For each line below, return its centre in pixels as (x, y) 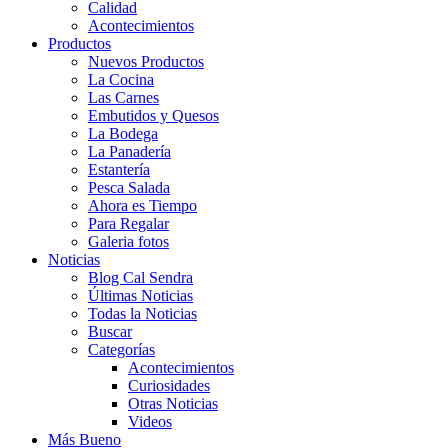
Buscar (110, 332)
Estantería (119, 170)
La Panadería (129, 152)
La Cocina (121, 80)
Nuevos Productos (146, 62)
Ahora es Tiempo (142, 206)
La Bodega (123, 134)
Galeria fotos (128, 242)
